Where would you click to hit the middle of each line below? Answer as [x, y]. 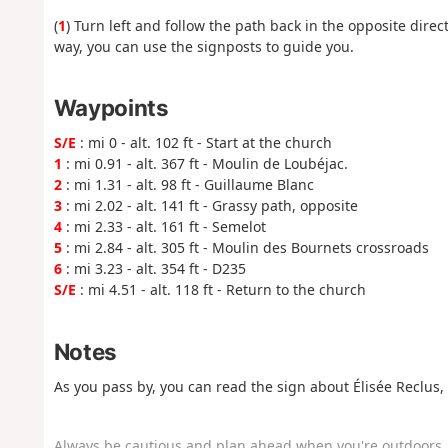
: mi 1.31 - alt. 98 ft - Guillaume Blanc [187, 185]
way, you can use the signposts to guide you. [203, 46]
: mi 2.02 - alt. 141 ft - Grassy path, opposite [209, 206]
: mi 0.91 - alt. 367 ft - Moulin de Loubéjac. [204, 164]
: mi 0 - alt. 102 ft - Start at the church [203, 143]
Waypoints [111, 108]
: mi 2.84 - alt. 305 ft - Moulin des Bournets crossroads [245, 248]
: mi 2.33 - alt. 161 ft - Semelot [163, 227]
